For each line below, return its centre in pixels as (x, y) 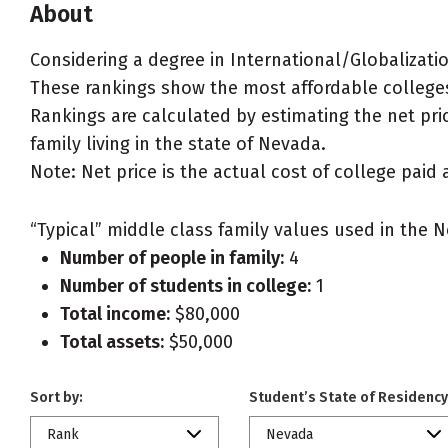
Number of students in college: (185, 286)
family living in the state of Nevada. (178, 144)
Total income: (115, 314)
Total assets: (112, 342)
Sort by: (56, 397)
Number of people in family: (172, 258)
